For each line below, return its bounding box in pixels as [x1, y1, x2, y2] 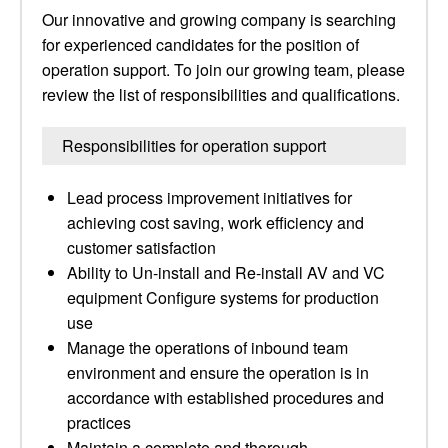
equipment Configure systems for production [67, 286, 379, 309]
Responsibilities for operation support [62, 134, 326, 157]
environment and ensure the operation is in [67, 361, 369, 384]
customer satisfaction [67, 236, 216, 259]
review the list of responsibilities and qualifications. [42, 83, 400, 106]
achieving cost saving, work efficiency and [67, 211, 364, 234]
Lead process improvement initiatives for [67, 186, 352, 209]
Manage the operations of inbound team [67, 336, 348, 359]
